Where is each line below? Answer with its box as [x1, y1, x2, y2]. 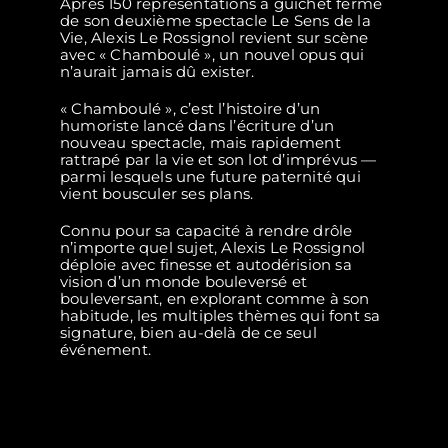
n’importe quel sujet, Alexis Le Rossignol [60, 238, 366, 258]
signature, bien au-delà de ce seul [60, 323, 317, 343]
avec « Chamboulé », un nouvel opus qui [60, 45, 365, 65]
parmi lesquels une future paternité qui [60, 167, 361, 187]
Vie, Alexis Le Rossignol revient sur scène [60, 28, 369, 48]
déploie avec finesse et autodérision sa [60, 255, 352, 275]
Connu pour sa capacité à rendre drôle [60, 221, 353, 241]
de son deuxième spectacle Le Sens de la [60, 11, 371, 31]
